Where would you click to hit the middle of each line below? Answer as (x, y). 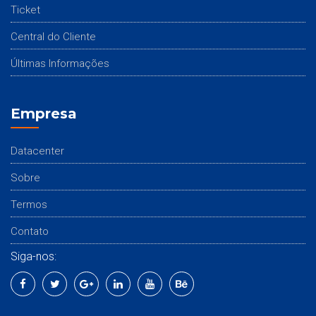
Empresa (44, 113)
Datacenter (37, 151)
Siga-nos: (34, 256)
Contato (30, 231)
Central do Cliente (53, 36)
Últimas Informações (60, 63)
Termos (29, 204)
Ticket (25, 10)
